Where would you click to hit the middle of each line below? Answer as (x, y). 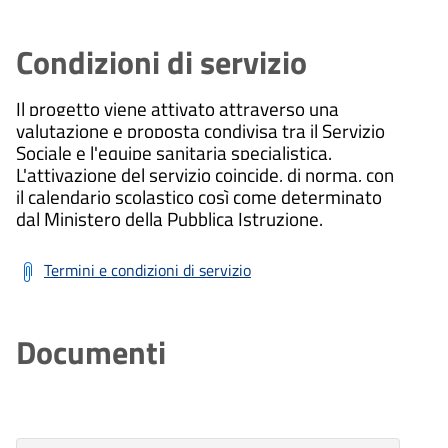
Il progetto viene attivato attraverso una (177, 108)
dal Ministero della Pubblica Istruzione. (169, 218)
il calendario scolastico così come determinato (199, 196)
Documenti (91, 351)
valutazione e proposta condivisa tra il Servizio (200, 130)
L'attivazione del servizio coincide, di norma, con (205, 174)
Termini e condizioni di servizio (147, 269)
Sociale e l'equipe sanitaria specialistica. (174, 152)
